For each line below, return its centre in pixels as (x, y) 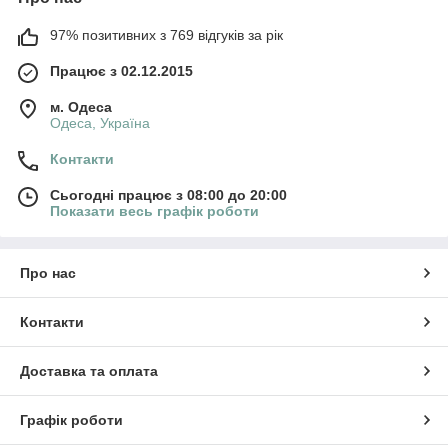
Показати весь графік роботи (154, 210)
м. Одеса (81, 106)
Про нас (48, 272)
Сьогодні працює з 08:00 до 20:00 (168, 194)
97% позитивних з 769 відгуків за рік (166, 34)
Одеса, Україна (100, 122)
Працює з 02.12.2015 (121, 70)
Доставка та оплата (89, 370)
